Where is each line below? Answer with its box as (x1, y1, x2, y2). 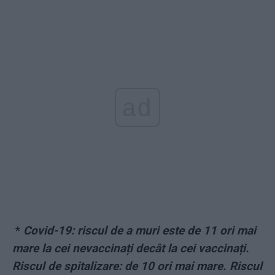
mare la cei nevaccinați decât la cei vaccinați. (12, 241, 249, 256)
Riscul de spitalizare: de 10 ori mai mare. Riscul (12, 259, 262, 274)
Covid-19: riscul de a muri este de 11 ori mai (23, 223, 256, 238)
